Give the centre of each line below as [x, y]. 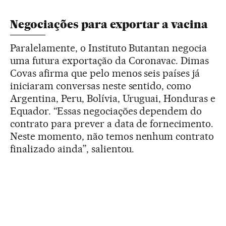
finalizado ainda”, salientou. [72, 149]
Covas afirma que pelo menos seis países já [105, 73]
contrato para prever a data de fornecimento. [112, 123]
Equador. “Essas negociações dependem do [106, 111]
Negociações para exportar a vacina [109, 24]
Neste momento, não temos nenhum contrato [112, 136]
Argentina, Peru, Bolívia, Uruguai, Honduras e [113, 98]
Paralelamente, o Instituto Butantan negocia [109, 48]
